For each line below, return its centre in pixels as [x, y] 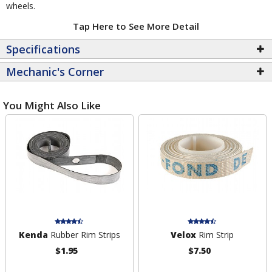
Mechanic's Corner [55, 71]
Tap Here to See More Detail [136, 26]
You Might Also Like [52, 105]
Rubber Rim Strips [84, 235]
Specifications [43, 49]
